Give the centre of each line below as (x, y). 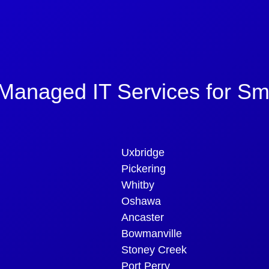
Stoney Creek (154, 249)
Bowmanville (152, 233)
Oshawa (141, 201)
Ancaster (143, 217)
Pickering (144, 168)
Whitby (138, 185)
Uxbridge (143, 152)
